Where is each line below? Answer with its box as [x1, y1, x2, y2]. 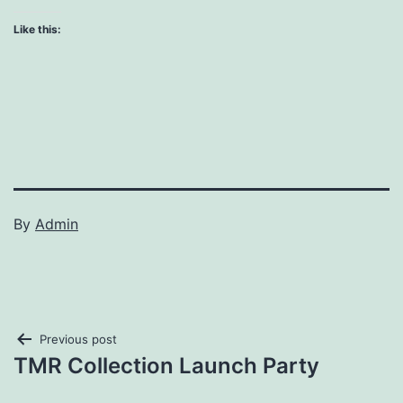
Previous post [40, 332, 117, 347]
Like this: [13, 22, 61, 37]
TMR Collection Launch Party [13, 352, 319, 379]
